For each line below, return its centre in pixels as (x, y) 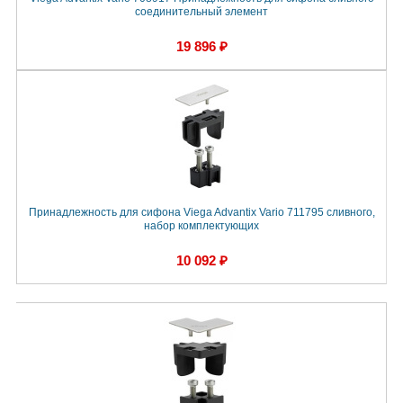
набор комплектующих (201, 226)
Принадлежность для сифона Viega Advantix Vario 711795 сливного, (201, 213)
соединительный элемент (201, 12)
